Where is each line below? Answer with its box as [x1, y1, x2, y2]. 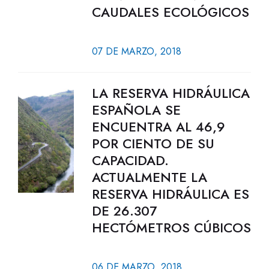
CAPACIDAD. [91, 151, 169, 170]
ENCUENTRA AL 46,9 [91, 117, 225, 136]
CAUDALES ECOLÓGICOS [91, 2, 249, 22]
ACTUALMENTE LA [91, 168, 207, 187]
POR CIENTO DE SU [91, 134, 214, 153]
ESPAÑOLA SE [91, 100, 181, 119]
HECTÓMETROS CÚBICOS [91, 218, 251, 237]
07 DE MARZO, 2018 [91, 44, 181, 58]
